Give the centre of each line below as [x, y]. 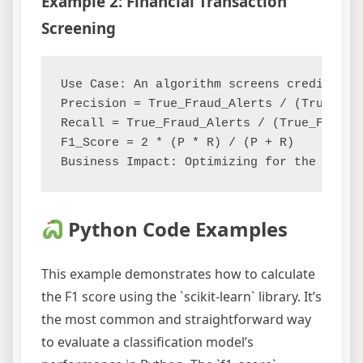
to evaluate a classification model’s [147, 342]
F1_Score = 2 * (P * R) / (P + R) [177, 143]
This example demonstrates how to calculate [178, 274]
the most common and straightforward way [176, 320]
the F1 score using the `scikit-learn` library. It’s [181, 297]
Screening [79, 28]
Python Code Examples [176, 229]
